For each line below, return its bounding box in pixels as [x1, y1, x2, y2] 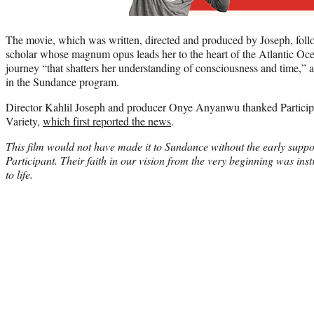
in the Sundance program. [6, 74, 119, 89]
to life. [6, 166, 33, 182]
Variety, [6, 113, 43, 128]
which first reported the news [43, 113, 171, 128]
